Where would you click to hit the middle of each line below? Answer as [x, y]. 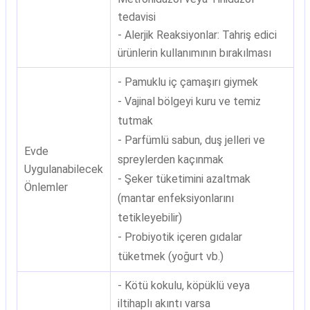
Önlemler [46, 187]
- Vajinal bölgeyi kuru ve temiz [189, 101]
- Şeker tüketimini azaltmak [184, 179]
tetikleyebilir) [149, 218]
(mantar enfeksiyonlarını [175, 198]
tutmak [135, 121]
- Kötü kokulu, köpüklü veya [183, 285]
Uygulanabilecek [63, 169]
